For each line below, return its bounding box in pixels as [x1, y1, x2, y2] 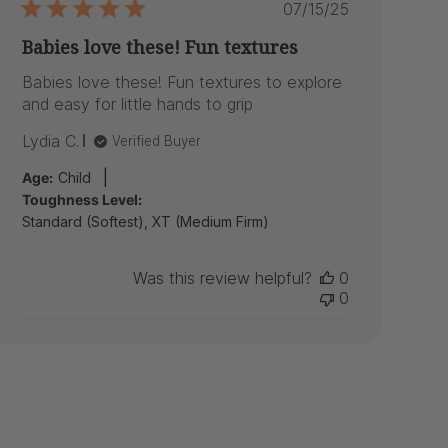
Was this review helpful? [132, 267, 312, 288]
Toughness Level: [21, 190, 142, 208]
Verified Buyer [111, 132, 201, 149]
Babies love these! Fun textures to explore [21, 71, 342, 92]
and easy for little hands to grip [21, 93, 253, 114]
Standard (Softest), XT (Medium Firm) [21, 212, 269, 230]
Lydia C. [21, 130, 79, 151]
